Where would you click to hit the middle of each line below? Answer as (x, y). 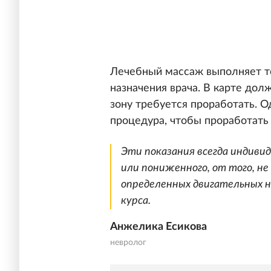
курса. (136, 201)
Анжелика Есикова (158, 227)
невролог (128, 243)
